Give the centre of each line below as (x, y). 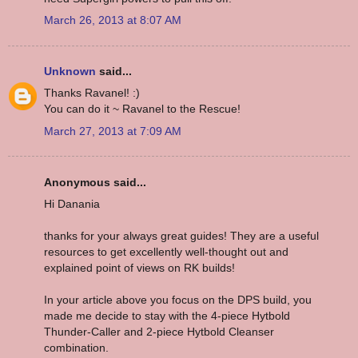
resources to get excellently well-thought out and (166, 251)
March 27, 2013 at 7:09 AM (113, 131)
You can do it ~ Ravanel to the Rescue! (142, 109)
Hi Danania (72, 203)
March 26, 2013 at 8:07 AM (113, 20)
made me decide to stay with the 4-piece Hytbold (167, 315)
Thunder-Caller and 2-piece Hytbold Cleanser (159, 331)
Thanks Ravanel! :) (92, 93)
